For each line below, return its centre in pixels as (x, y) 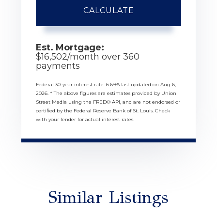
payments (58, 66)
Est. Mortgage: (70, 47)
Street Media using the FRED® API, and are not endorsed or (108, 102)
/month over (95, 56)
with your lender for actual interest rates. (85, 119)
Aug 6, (168, 84)
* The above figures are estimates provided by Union (113, 93)
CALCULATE (108, 10)
